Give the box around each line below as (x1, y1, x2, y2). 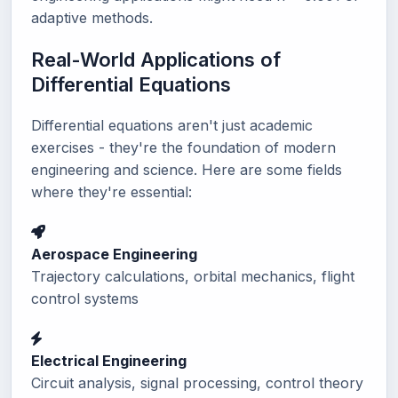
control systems (31, 289, 139, 307)
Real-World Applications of (31, 47, 281, 71)
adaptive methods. (31, 8, 153, 27)
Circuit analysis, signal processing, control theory (31, 373, 363, 392)
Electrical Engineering (31, 351, 187, 370)
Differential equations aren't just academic (31, 115, 313, 134)
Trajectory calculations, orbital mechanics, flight (31, 267, 354, 285)
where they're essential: (31, 182, 192, 201)
